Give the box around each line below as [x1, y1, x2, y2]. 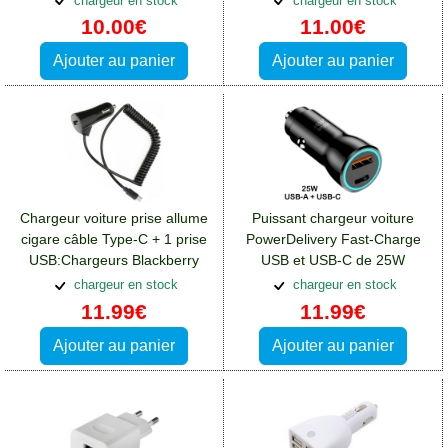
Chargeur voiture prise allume [20, 210, 208, 227]
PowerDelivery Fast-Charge [245, 231, 421, 248]
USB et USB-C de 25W [261, 252, 405, 269]
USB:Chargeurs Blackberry [29, 252, 199, 269]
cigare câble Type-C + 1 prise [21, 231, 207, 248]
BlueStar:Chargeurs [270, 273, 396, 290]
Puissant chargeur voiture [252, 210, 414, 227]
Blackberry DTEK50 [271, 294, 395, 311]
